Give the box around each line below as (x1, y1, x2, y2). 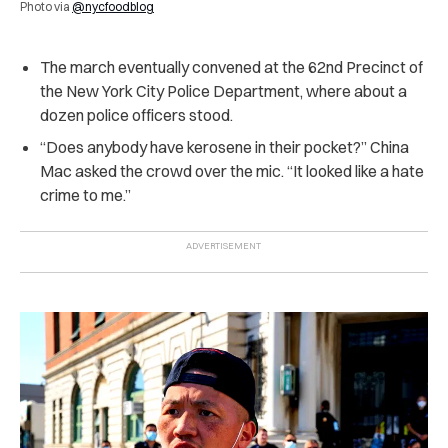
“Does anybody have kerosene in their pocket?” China (40, 136, 409, 157)
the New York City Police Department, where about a (40, 80, 407, 101)
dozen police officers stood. (40, 104, 233, 125)
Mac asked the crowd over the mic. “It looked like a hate (40, 160, 424, 181)
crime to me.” (40, 184, 131, 205)
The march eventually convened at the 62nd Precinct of (40, 56, 423, 77)
